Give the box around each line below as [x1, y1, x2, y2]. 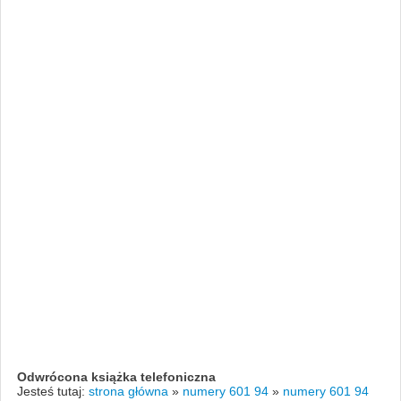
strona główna [88, 383, 168, 398]
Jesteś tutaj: [16, 383, 89, 398]
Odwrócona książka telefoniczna [16, 369, 216, 384]
